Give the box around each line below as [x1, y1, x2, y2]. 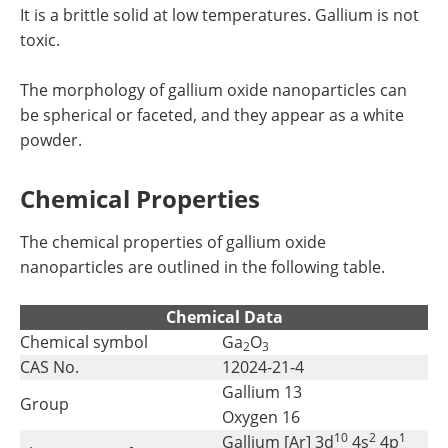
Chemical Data [165, 306, 283, 328]
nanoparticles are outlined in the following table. [20, 256, 385, 278]
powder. [20, 129, 82, 151]
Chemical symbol [20, 331, 148, 353]
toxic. [20, 29, 60, 51]
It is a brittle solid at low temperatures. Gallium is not [20, 4, 419, 26]
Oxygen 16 [222, 406, 300, 428]
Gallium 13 [222, 381, 302, 403]
